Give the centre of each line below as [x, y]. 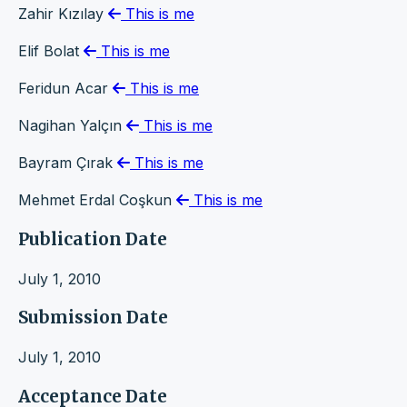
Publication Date [93, 239]
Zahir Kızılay [63, 14]
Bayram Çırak [68, 163]
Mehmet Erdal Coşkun [97, 200]
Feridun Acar [65, 89]
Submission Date [93, 318]
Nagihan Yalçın [72, 126]
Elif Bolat [51, 51]
